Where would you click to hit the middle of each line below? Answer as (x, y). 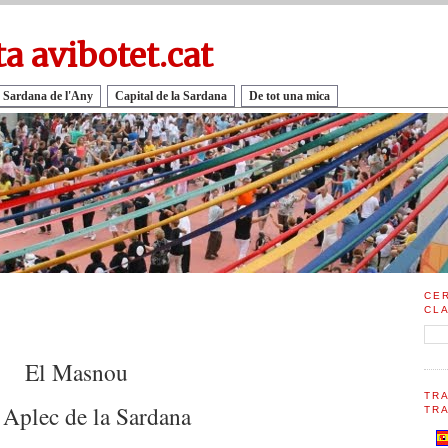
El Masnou (76, 372)
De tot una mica (289, 96)
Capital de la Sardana (171, 96)
